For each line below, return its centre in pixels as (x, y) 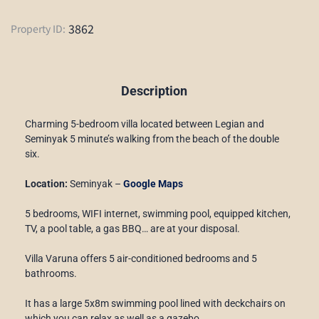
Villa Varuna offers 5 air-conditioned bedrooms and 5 (141, 258)
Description (154, 90)
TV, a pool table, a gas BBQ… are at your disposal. (132, 228)
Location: (46, 183)
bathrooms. (51, 273)
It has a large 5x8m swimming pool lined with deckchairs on (155, 303)
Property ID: (38, 28)
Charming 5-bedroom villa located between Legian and (145, 124)
